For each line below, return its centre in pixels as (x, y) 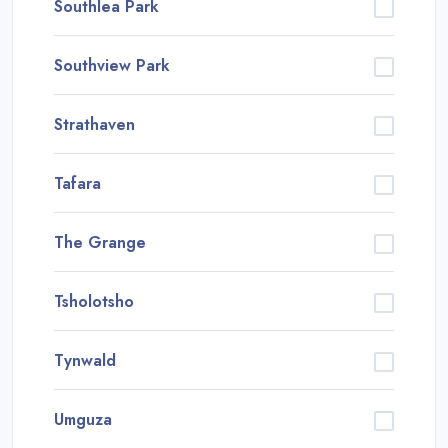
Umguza (83, 419)
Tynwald (85, 360)
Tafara (77, 183)
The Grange (100, 242)
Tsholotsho (94, 301)
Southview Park (112, 65)
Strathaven (94, 124)
